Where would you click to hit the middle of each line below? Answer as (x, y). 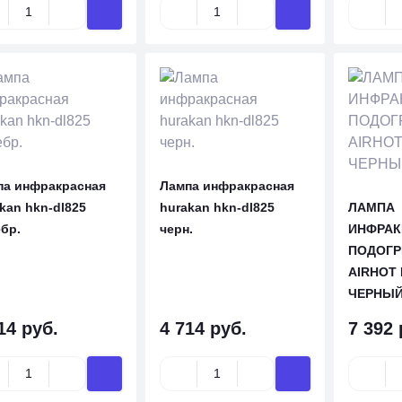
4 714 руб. (203, 328)
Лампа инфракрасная (227, 186)
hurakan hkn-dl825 (217, 207)
